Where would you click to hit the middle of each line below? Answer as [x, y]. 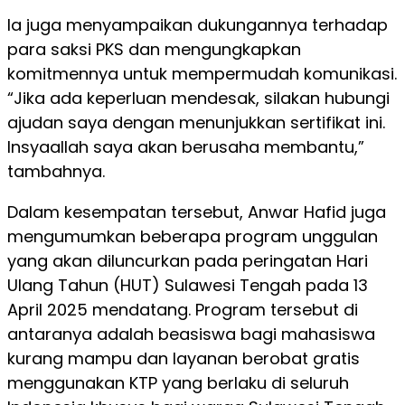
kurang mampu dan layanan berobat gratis [184, 358]
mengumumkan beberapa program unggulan [193, 236]
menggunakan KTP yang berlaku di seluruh [178, 383]
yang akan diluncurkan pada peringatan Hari [188, 261]
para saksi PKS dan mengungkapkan [154, 49]
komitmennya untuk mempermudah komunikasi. [202, 74]
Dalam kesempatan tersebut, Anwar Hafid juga [197, 212]
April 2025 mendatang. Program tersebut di [183, 310]
